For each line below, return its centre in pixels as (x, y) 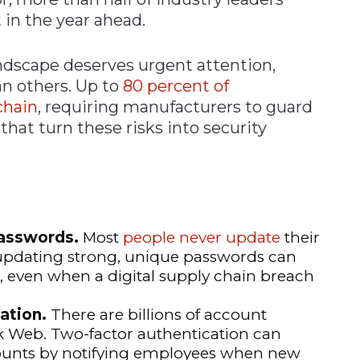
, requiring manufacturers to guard (175, 106)
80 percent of (176, 86)
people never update (202, 237)
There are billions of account (157, 314)
